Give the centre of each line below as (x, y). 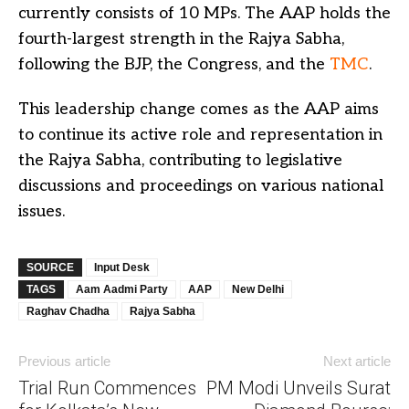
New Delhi (258, 290)
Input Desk (122, 268)
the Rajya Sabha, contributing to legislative (180, 161)
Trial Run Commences (107, 388)
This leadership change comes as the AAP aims (199, 110)
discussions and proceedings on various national (201, 186)
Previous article (64, 362)
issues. (42, 212)
